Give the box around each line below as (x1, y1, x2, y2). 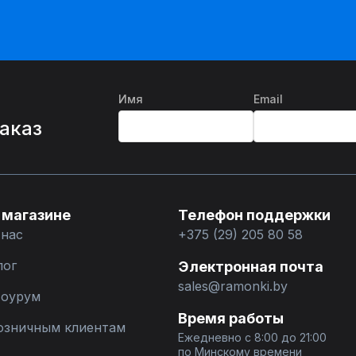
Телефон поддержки (178, 207, 331, 223)
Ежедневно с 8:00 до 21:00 (178, 331, 327, 344)
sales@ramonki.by (178, 278, 288, 294)
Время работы (178, 310, 284, 327)
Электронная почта (178, 258, 323, 275)
